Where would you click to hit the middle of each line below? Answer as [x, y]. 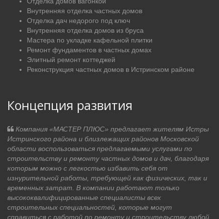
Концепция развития [70, 105]
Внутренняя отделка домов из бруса [85, 31]
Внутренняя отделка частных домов [85, 11]
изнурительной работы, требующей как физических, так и [107, 178]
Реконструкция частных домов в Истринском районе [111, 70]
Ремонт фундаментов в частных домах [89, 50]
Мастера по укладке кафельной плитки [90, 40]
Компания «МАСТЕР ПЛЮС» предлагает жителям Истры [111, 129]
